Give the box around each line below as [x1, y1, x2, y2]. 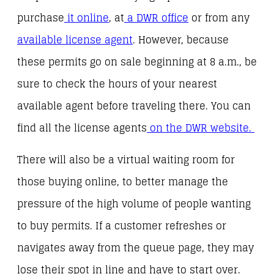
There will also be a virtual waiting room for [17, 150, 235, 169]
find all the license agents [17, 119, 147, 137]
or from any [188, 9, 250, 27]
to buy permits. [17, 217, 95, 235]
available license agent [17, 31, 133, 49]
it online [67, 9, 109, 27]
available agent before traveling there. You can [17, 97, 251, 115]
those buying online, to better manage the [17, 172, 228, 191]
